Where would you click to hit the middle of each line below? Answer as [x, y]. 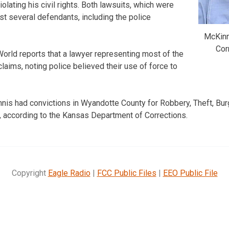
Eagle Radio [69, 173]
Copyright [30, 173]
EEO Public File [190, 173]
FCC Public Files [127, 173]
